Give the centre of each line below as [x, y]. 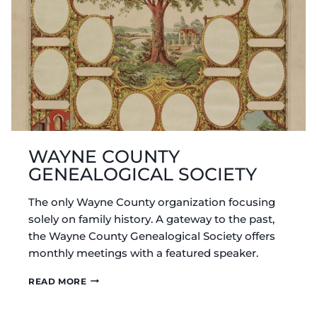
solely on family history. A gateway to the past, [151, 219]
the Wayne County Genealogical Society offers [152, 236]
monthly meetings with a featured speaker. [143, 253]
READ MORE [58, 281]
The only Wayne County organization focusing [152, 202]
